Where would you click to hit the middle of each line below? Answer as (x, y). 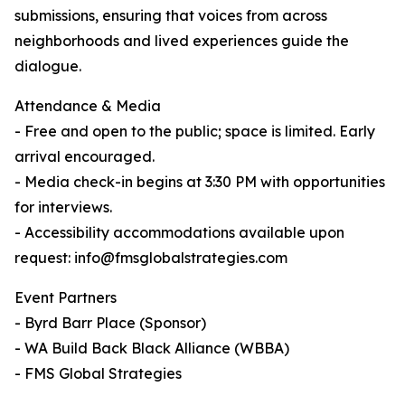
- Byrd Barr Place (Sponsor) (110, 323)
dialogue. (48, 66)
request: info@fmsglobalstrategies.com (151, 258)
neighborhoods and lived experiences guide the (182, 41)
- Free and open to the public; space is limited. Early (195, 132)
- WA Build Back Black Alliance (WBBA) (152, 348)
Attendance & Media (88, 106)
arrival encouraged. (85, 157)
